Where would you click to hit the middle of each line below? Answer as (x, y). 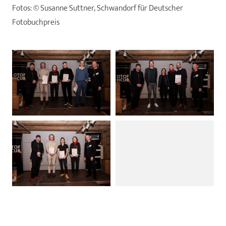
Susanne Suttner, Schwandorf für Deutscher (112, 9)
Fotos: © (26, 9)
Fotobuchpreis (36, 23)
